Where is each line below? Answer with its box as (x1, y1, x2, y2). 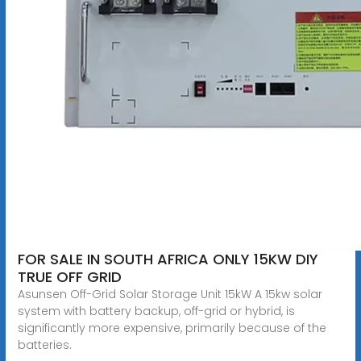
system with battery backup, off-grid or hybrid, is (17, 302, 295, 319)
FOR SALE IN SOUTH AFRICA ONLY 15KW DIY (17, 248, 318, 269)
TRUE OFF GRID (17, 266, 122, 287)
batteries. (17, 336, 72, 353)
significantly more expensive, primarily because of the (17, 319, 326, 336)
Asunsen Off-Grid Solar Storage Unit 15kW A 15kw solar (17, 285, 322, 302)
